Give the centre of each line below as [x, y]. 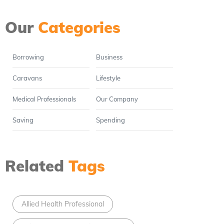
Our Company [117, 99]
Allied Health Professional [62, 204]
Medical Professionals [44, 99]
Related [36, 166]
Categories [79, 27]
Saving [23, 120]
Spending [110, 120]
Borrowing [28, 57]
